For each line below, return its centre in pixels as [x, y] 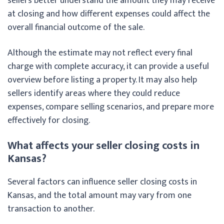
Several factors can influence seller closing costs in [102, 182]
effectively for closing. [49, 120]
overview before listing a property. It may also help [102, 80]
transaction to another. [51, 209]
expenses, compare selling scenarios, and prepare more [111, 107]
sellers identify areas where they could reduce [94, 93]
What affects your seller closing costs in [103, 145]
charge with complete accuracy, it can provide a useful [108, 66]
